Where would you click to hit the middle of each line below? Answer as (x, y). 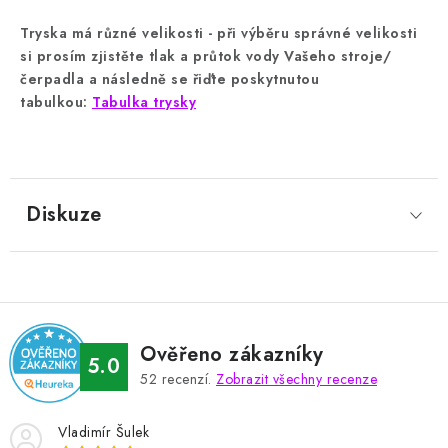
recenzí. (186, 379)
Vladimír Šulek (103, 432)
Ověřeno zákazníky (232, 354)
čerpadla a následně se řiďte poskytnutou (169, 79)
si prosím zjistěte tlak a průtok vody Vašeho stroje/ (205, 56)
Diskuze (64, 214)
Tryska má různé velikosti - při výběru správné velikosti (218, 33)
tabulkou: (56, 102)
